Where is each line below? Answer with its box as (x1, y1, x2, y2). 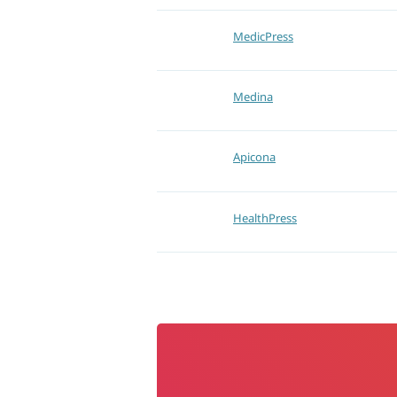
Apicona (233, 149, 276, 166)
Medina (233, 89, 273, 105)
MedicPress (233, 28, 293, 45)
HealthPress (233, 209, 297, 226)
